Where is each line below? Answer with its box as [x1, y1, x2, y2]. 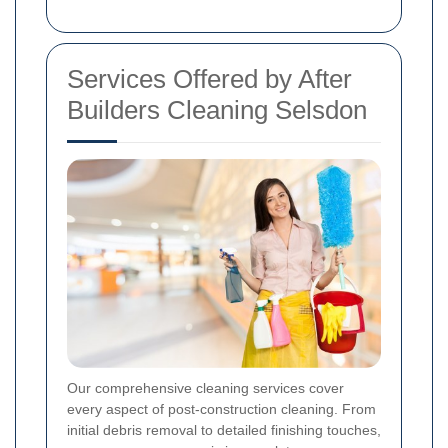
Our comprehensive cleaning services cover [67, 379, 344, 396]
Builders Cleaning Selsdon [67, 94, 367, 125]
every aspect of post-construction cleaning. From [67, 400, 376, 417]
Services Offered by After [67, 63, 352, 94]
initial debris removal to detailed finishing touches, [67, 421, 381, 438]
